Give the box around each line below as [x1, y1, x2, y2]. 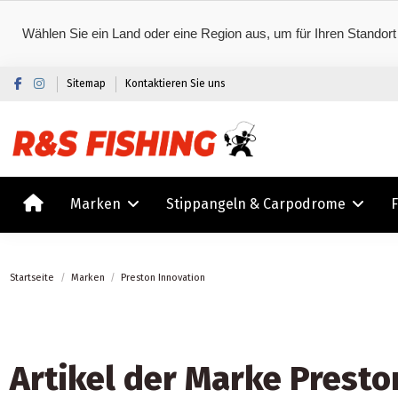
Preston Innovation [121, 272, 206, 284]
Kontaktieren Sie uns [125, 77, 227, 90]
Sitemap [67, 77, 109, 90]
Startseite [10, 272, 55, 284]
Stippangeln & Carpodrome [166, 195, 350, 212]
